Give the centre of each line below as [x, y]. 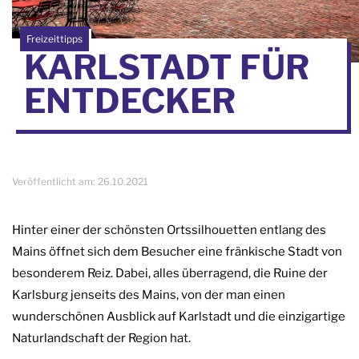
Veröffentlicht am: [55, 182]
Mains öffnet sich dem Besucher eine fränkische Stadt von [177, 251]
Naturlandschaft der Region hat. [101, 338]
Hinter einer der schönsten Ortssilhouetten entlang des [169, 230]
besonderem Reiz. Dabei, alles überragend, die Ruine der [170, 273]
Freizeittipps [54, 38]
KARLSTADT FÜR [167, 67]
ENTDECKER [130, 100]
